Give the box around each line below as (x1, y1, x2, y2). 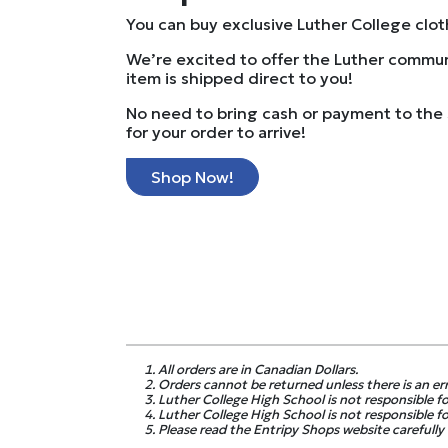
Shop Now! (151, 166, 234, 187)
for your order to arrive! (126, 121, 306, 142)
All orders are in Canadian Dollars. (158, 360, 358, 378)
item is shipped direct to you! (126, 67, 353, 88)
